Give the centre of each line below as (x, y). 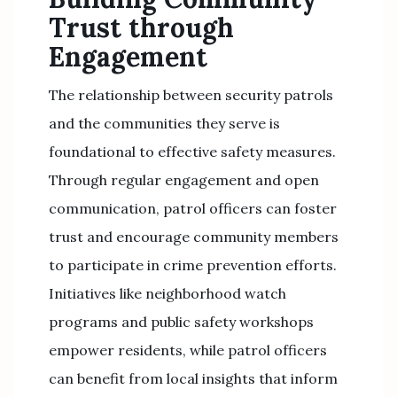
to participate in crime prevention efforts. (193, 265)
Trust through (141, 27)
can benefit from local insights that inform (193, 378)
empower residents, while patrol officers (188, 350)
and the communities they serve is (164, 123)
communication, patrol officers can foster (193, 208)
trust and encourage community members (194, 237)
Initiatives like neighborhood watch (167, 293)
